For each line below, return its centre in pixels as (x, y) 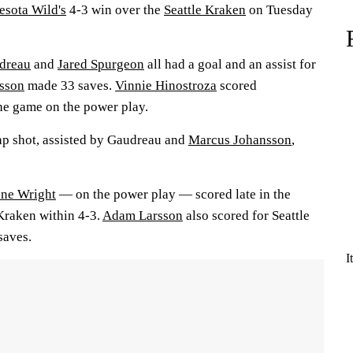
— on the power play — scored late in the (173, 194)
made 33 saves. (70, 85)
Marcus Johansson (240, 140)
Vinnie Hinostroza (166, 85)
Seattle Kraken (205, 10)
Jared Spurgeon (101, 64)
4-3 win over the (115, 10)
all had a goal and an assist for (230, 64)
